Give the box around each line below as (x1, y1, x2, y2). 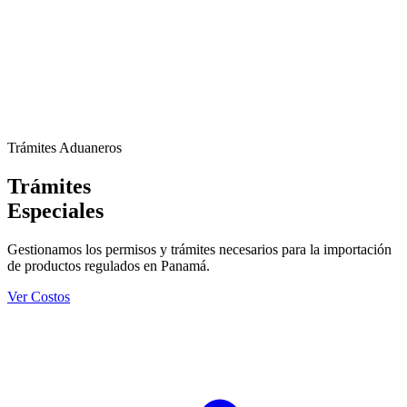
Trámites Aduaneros (7, 140, 122, 156)
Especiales (7, 199, 104, 223)
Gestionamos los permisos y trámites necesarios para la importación (7, 242, 392, 258)
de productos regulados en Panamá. (7, 258, 210, 274)
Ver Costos (7, 289, 70, 305)
